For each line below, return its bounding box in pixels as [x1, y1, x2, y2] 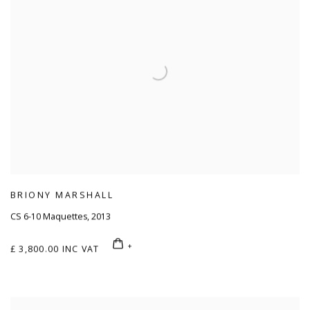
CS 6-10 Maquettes [10, 211, 87, 224]
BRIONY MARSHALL [10, 189, 114, 201]
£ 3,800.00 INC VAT [10, 243, 100, 255]
